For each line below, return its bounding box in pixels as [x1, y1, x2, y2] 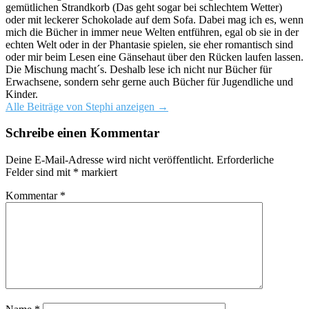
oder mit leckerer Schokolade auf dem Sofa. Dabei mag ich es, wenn [6, 13, 303, 26]
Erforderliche [217, 153, 274, 166]
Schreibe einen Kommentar [6, 126, 159, 141]
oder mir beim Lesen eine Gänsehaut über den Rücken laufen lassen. [6, 50, 303, 63]
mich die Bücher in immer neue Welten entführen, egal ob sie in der [6, 26, 299, 38]
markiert [79, 166, 117, 178]
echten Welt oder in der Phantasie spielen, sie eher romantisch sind [6, 38, 293, 50]
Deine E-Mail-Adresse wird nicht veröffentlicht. [6, 153, 214, 166]
